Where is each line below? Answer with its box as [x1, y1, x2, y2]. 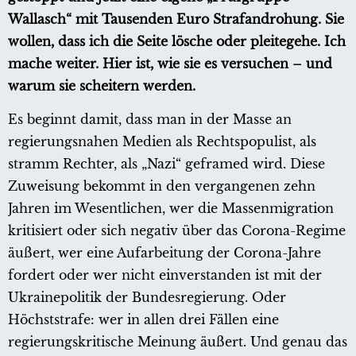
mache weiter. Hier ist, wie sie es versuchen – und [8, 56, 332, 72]
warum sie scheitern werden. [8, 78, 195, 95]
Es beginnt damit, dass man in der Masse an [8, 111, 292, 128]
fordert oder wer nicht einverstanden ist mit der [8, 267, 322, 284]
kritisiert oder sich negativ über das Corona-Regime [8, 222, 346, 239]
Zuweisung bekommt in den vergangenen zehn [8, 178, 315, 195]
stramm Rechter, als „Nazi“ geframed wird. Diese [8, 156, 325, 172]
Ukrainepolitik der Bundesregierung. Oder [8, 289, 286, 306]
